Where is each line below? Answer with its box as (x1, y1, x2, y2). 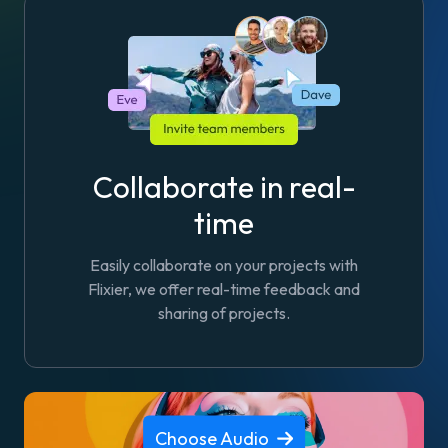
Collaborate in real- (92, 168, 356, 207)
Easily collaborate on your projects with (90, 255, 358, 276)
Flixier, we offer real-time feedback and (88, 279, 360, 300)
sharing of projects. (158, 303, 290, 324)
